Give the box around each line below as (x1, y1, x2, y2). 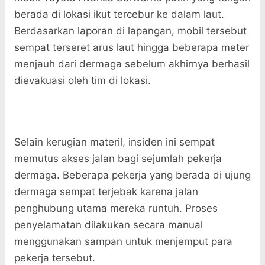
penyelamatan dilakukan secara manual (14, 219, 203, 231)
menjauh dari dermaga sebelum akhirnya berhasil (14, 58, 250, 70)
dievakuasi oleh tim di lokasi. (14, 75, 151, 87)
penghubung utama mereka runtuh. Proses (14, 202, 218, 215)
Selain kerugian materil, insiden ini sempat (14, 136, 215, 148)
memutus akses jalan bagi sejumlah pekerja (14, 153, 222, 165)
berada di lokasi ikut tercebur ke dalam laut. (14, 8, 224, 21)
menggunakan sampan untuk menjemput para (14, 235, 232, 248)
